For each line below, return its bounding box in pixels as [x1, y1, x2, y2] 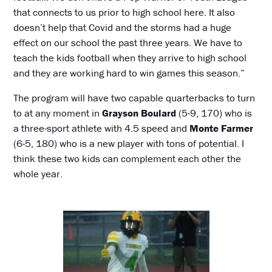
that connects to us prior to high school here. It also [13, 5, 236, 19]
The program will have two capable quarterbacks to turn [13, 90, 256, 104]
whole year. [13, 166, 63, 180]
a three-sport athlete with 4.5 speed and [13, 121, 190, 135]
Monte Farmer [189, 121, 254, 135]
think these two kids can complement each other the [13, 151, 242, 165]
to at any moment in [13, 106, 103, 120]
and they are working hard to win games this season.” [13, 66, 245, 80]
